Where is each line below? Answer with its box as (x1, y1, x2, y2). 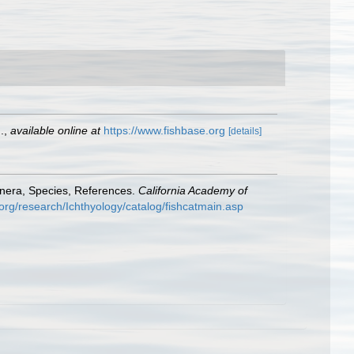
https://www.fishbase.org (104, 124, 225, 137)
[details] (228, 126, 262, 137)
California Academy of (138, 184, 247, 197)
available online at (10, 124, 100, 137)
